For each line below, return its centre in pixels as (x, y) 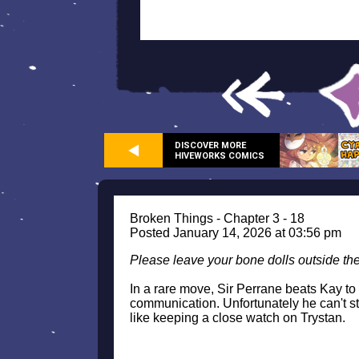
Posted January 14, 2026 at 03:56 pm (236, 233)
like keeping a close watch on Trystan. (238, 318)
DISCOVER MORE (210, 145)
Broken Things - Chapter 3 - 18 (217, 218)
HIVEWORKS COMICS (220, 155)
